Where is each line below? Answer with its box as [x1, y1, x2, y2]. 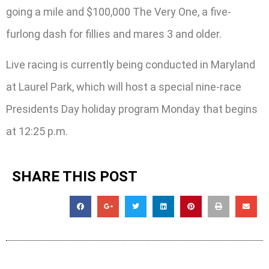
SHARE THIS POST [12, 168, 138, 185]
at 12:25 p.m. [6, 125, 68, 138]
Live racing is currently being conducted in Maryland [6, 58, 255, 71]
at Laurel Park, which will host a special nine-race [6, 80, 241, 94]
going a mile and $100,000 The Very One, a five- [6, 5, 231, 18]
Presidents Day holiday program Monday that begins [6, 103, 258, 116]
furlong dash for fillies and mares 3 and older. [6, 27, 222, 40]
